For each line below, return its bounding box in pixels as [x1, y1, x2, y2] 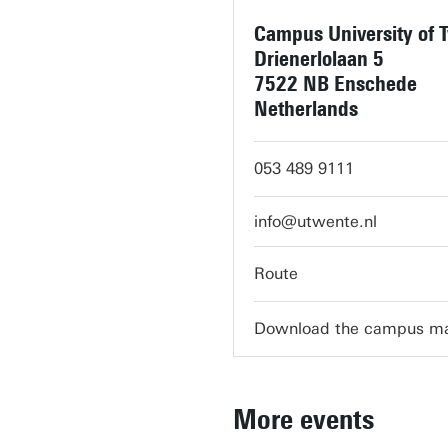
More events [233, 402, 374, 436]
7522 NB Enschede [254, 71, 417, 96]
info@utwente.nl [254, 212, 377, 231]
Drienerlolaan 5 [254, 46, 384, 71]
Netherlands [254, 96, 358, 121]
